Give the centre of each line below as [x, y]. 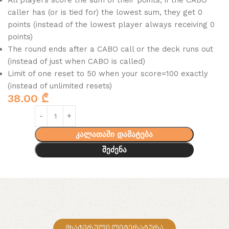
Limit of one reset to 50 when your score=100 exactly [108, 74]
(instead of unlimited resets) [60, 86]
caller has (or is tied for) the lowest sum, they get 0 [105, 13]
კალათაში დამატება [114, 135]
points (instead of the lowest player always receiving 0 [111, 25]
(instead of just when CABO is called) [76, 62]
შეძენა [114, 150]
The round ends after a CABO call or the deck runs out [110, 49]
